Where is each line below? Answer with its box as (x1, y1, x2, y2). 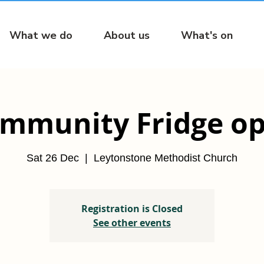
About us (104, 28, 150, 42)
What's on (181, 28, 233, 42)
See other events (93, 216, 171, 230)
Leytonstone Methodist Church (94, 152, 237, 164)
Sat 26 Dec (27, 152, 79, 164)
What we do (9, 28, 72, 42)
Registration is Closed (81, 202, 183, 216)
